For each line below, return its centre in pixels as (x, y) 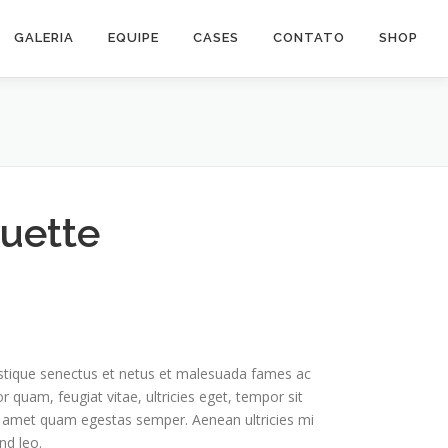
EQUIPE (133, 37)
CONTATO (309, 37)
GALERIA (44, 37)
